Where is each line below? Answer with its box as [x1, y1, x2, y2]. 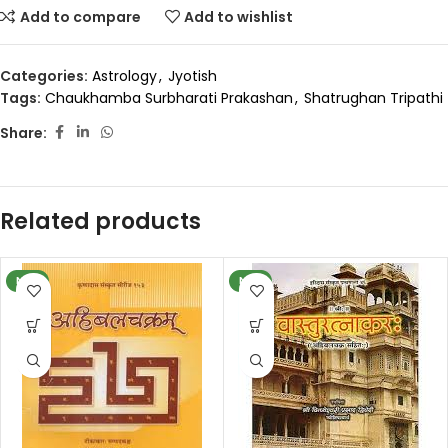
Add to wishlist [184, 6, 294, 27]
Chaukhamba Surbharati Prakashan [45, 88, 293, 109]
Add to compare [19, 6, 141, 27]
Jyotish [168, 66, 217, 87]
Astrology [92, 66, 157, 87]
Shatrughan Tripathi [304, 88, 443, 109]
